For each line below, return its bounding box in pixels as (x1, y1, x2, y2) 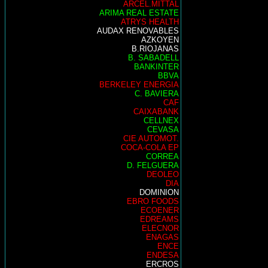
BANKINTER (134, 62, 179, 71)
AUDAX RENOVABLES (97, 26, 179, 35)
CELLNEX (144, 116, 179, 125)
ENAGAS (146, 233, 179, 242)
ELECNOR (142, 224, 179, 233)
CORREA (146, 152, 179, 161)
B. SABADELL (128, 53, 179, 62)
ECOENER (141, 206, 179, 215)
